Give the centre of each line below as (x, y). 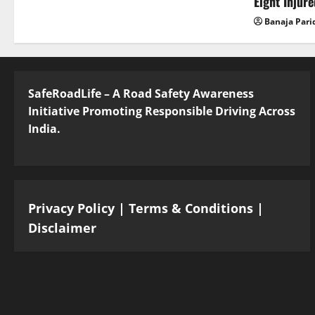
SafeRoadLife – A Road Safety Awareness (141, 93)
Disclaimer (62, 227)
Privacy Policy (71, 208)
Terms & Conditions (191, 208)
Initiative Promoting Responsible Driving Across (162, 111)
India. (44, 128)
